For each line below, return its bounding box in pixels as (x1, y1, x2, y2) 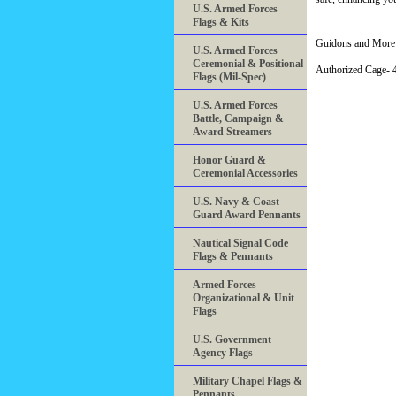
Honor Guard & (193, 154, 266, 167)
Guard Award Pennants (193, 209, 301, 222)
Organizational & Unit (193, 292, 294, 305)
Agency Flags (193, 346, 253, 360)
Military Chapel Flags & (193, 375, 302, 388)
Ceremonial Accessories (193, 167, 298, 180)
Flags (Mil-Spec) (193, 71, 266, 84)
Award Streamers (193, 126, 272, 139)
